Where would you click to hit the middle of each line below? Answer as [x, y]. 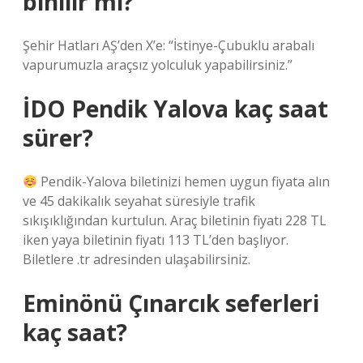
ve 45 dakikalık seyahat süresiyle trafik [139, 201]
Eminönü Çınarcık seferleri [171, 303]
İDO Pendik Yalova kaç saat [175, 109]
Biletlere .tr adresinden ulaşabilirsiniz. [137, 259]
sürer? [58, 138]
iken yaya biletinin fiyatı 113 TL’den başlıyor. [156, 240]
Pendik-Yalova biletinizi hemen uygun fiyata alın [184, 181]
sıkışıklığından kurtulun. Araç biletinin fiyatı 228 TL [175, 220]
